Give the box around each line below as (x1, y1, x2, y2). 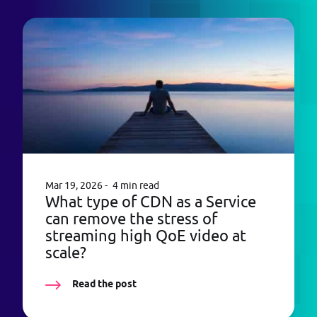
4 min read (112, 179, 159, 191)
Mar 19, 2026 (45, 179, 103, 191)
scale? (45, 243, 86, 262)
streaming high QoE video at (45, 226, 246, 245)
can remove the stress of (45, 209, 217, 228)
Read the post (69, 277, 137, 289)
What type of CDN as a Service (45, 192, 256, 211)
